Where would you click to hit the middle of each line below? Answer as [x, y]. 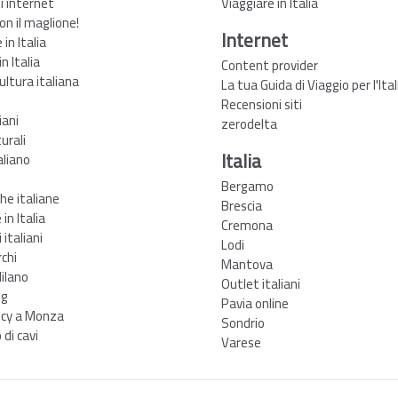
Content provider [270, 65]
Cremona [247, 225]
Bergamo [247, 186]
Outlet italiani [261, 283]
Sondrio [243, 322]
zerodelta [249, 123]
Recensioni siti [262, 104]
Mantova [247, 264]
